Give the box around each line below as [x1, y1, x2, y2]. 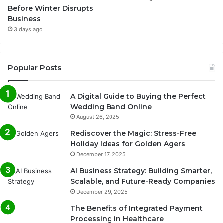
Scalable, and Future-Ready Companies [70, 176, 215, 186]
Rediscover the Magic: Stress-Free [70, 128, 196, 138]
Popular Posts [8, 62, 61, 72]
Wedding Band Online [70, 102, 152, 111]
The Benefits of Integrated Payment [70, 203, 203, 213]
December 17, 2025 [76, 150, 126, 158]
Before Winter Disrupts [8, 3, 93, 13]
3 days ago [14, 25, 43, 33]
